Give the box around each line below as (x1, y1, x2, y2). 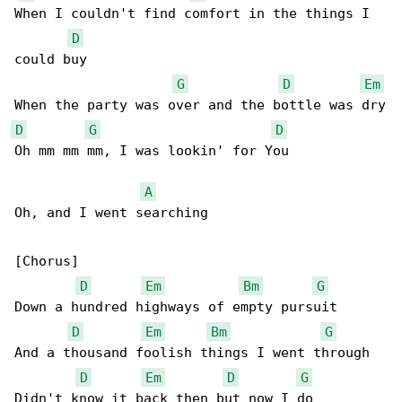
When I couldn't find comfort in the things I (14, 5, 378, 22)
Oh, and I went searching (14, 205, 208, 222)
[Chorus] (14, 253, 79, 270)
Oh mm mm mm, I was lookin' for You (14, 143, 289, 160)
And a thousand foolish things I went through (14, 345, 370, 362)
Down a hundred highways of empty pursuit (14, 299, 337, 316)
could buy (14, 51, 87, 68)
